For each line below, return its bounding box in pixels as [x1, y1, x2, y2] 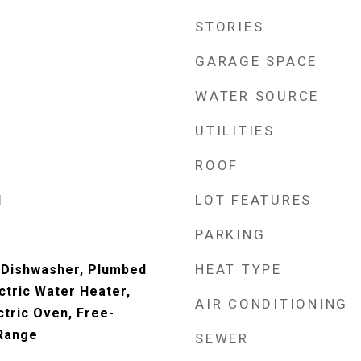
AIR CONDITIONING [195, 296, 348, 312]
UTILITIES [195, 122, 275, 139]
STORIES [195, 19, 264, 35]
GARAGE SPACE [195, 53, 317, 69]
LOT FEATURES [195, 192, 312, 208]
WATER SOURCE [195, 88, 319, 104]
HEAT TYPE [195, 261, 282, 277]
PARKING [195, 226, 266, 243]
